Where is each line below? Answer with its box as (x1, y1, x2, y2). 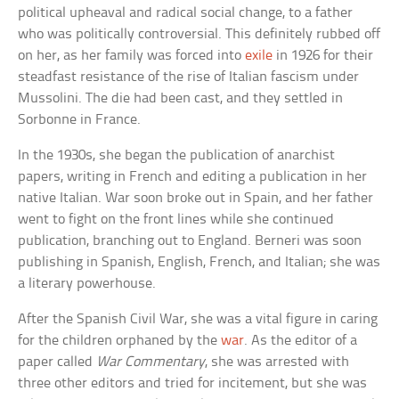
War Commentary (96, 354, 206, 370)
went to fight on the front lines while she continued (18, 211, 335, 227)
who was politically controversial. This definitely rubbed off (18, 26, 381, 42)
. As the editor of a (244, 332, 358, 348)
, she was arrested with (205, 354, 350, 370)
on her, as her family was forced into (18, 47, 246, 63)
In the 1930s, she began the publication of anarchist (18, 147, 336, 163)
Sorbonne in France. (18, 111, 142, 127)
